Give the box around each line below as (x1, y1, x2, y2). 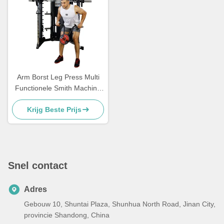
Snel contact (8, 160, 67, 171)
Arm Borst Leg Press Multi (16, 73, 99, 81)
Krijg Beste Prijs (26, 105, 81, 114)
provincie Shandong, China (24, 211, 109, 219)
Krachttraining (36, 95, 80, 103)
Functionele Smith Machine (15, 84, 101, 92)
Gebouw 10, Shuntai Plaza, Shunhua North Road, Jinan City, (24, 200, 215, 208)
